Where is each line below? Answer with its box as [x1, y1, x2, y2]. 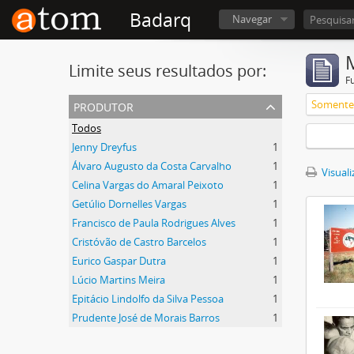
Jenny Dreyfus [72, 140, 137, 154]
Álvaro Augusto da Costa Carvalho [72, 159, 232, 173]
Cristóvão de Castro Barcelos [72, 235, 206, 249]
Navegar [232, 12, 272, 26]
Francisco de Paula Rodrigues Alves [72, 216, 235, 230]
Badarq [130, 8, 191, 32]
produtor [73, 95, 134, 116]
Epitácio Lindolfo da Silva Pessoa [72, 292, 224, 306]
